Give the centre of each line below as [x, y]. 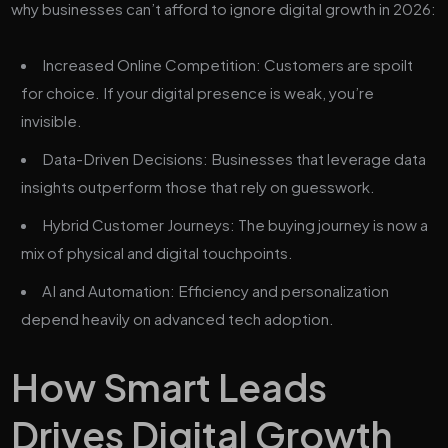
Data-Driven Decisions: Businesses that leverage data [234, 158]
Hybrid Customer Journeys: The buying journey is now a [235, 224]
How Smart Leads [169, 386]
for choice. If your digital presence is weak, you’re [198, 92]
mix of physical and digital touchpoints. [157, 252]
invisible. [52, 120]
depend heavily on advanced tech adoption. [178, 318]
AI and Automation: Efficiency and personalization [216, 290]
